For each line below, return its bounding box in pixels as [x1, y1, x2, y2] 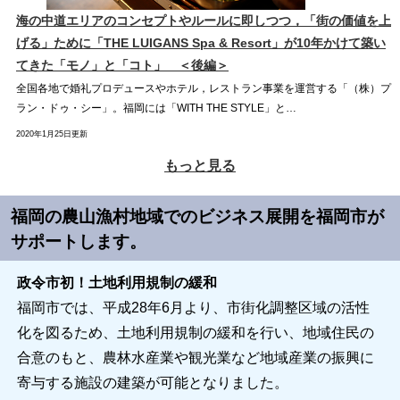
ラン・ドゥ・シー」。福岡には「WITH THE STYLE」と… [16, 103, 296, 118]
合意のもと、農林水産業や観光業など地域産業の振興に [16, 350, 374, 366]
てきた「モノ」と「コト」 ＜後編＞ [16, 58, 229, 73]
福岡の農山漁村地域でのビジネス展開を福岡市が [11, 206, 385, 226]
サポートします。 [11, 231, 147, 251]
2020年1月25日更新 [16, 129, 87, 139]
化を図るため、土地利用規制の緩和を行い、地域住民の [16, 325, 374, 341]
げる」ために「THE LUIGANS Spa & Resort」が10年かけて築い [16, 36, 386, 51]
